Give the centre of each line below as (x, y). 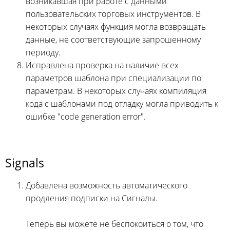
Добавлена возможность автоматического (107, 185)
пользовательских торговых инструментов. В (113, 14)
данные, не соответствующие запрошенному (113, 39)
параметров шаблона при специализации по (113, 78)
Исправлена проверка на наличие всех (102, 65)
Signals (25, 162)
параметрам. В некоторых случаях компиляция (116, 91)
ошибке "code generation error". (86, 116)
